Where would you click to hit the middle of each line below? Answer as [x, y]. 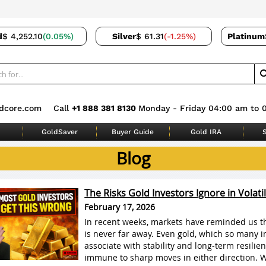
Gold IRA [206, 132]
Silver [124, 36]
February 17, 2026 [120, 207]
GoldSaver [60, 132]
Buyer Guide [133, 132]
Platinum [246, 36]
